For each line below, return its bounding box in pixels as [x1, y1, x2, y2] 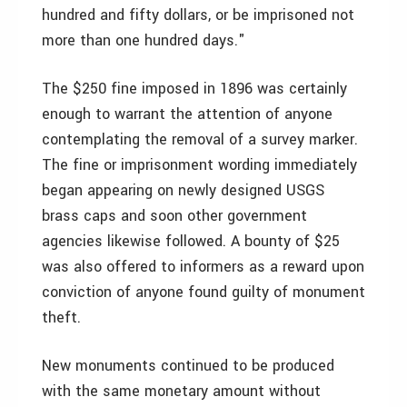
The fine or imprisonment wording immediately [42, 154, 357, 175]
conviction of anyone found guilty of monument [42, 282, 365, 303]
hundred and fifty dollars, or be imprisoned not [42, 5, 354, 25]
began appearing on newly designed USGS [42, 180, 324, 201]
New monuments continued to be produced [42, 355, 334, 376]
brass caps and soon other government [42, 205, 307, 226]
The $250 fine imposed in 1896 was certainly [42, 78, 347, 99]
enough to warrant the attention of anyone [42, 104, 333, 124]
